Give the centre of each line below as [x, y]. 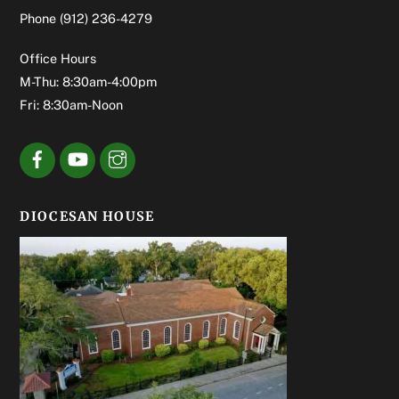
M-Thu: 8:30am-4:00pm [89, 81]
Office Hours [58, 58]
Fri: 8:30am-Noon [72, 105]
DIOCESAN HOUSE [87, 216]
